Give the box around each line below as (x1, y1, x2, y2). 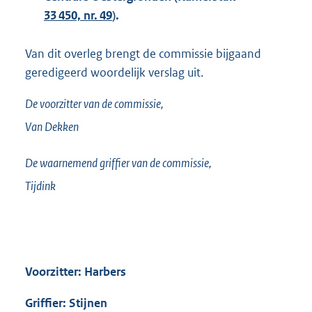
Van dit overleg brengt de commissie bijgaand (25, 46, 261, 62)
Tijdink (25, 178, 56, 194)
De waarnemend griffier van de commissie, (25, 155, 212, 171)
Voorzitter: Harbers (25, 263, 126, 279)
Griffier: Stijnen (25, 295, 107, 311)
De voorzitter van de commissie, (25, 96, 164, 112)
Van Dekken (25, 119, 79, 135)
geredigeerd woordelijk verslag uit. (25, 65, 203, 81)
